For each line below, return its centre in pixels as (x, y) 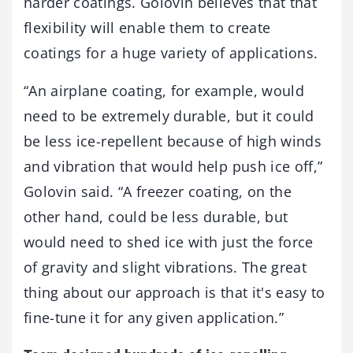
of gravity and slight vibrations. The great (165, 267)
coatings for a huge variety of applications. (171, 53)
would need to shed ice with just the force (169, 242)
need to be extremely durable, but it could (169, 116)
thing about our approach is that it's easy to (175, 292)
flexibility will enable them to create (147, 28)
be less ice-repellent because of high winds (173, 141)
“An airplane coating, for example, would (164, 91)
